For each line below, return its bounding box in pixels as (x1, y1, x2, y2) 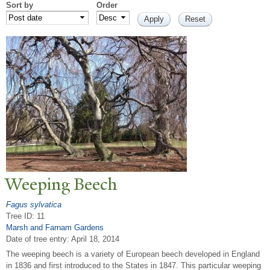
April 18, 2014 (71, 234, 119, 243)
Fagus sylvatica (6, 199, 61, 209)
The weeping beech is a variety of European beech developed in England (6, 250, 260, 259)
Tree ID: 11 (6, 211, 45, 221)
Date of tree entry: (6, 234, 71, 243)
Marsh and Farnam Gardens (6, 222, 104, 232)
